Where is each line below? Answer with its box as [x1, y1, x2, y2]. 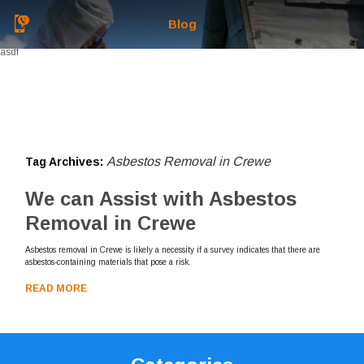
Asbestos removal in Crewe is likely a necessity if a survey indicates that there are [25, 245, 321, 254]
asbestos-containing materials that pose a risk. [25, 258, 192, 266]
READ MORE [25, 283, 88, 294]
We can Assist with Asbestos [25, 188, 297, 210]
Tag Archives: [25, 155, 107, 168]
